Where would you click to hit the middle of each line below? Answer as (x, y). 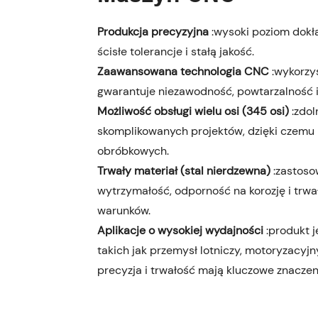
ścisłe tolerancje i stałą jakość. (176, 51)
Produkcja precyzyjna (154, 31)
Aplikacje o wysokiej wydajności (182, 230)
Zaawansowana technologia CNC (185, 71)
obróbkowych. (133, 150)
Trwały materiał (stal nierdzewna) (185, 170)
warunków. (124, 210)
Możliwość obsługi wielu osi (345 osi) (194, 111)
